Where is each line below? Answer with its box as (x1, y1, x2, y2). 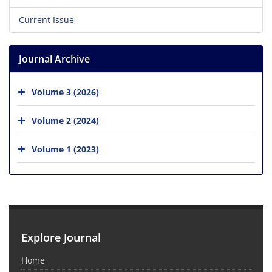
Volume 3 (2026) (32, 86, 99, 98)
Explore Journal (21, 229, 101, 245)
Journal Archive (19, 52, 90, 66)
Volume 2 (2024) (32, 114, 99, 126)
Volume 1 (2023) (32, 143, 99, 155)
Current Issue (19, 13, 74, 25)
